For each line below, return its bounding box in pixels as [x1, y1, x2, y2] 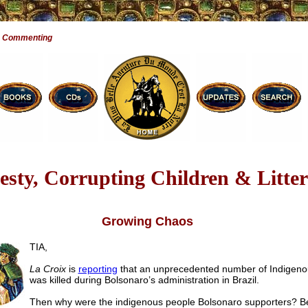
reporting [78, 263, 118, 275]
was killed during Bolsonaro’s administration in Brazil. [29, 274, 259, 286]
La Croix [29, 263, 66, 275]
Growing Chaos [101, 214, 193, 229]
